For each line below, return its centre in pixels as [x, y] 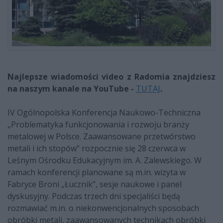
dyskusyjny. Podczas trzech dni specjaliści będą [94, 196]
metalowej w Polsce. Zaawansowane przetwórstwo [102, 137]
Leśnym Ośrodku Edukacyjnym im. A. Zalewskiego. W [105, 161]
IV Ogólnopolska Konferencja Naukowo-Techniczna [104, 113]
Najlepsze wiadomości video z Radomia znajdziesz [111, 77]
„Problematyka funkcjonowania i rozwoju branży [98, 125]
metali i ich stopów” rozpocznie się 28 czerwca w [97, 149]
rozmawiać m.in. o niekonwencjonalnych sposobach [103, 208]
